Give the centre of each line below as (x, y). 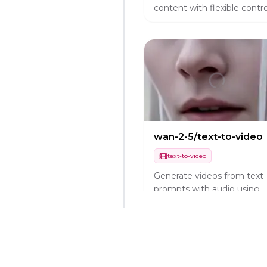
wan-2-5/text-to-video (208, 137)
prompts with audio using (207, 189)
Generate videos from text (209, 176)
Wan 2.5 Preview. (189, 202)
